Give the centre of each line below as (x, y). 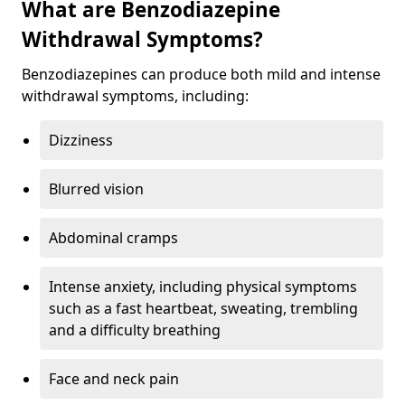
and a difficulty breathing (135, 330)
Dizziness (81, 140)
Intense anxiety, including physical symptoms (203, 286)
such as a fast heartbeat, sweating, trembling (203, 308)
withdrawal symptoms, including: (135, 95)
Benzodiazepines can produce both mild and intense (201, 74)
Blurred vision (96, 188)
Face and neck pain (114, 378)
